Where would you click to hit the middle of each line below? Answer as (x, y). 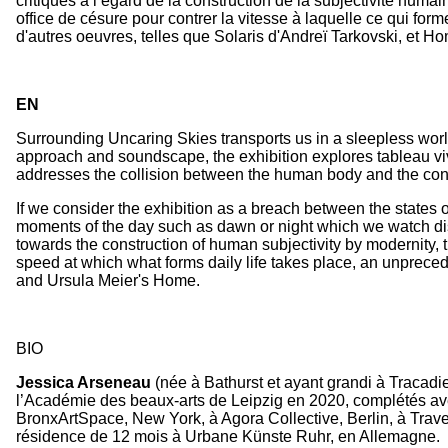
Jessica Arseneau (83, 382)
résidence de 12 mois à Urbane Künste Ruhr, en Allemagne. (228, 436)
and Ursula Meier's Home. (108, 280)
